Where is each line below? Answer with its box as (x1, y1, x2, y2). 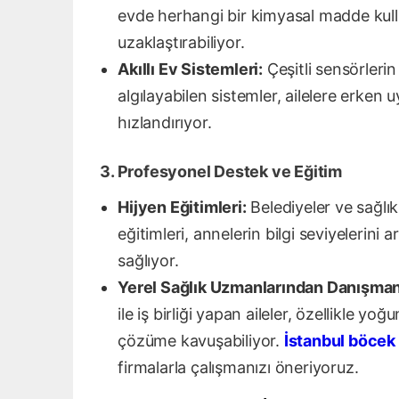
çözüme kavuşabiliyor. (118, 331, 284, 351)
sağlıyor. (118, 251, 179, 271)
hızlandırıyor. (118, 113, 212, 133)
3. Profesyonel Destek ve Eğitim (100, 162, 343, 182)
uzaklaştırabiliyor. (118, 33, 245, 53)
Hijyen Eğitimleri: (118, 198, 247, 217)
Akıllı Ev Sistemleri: (118, 60, 264, 79)
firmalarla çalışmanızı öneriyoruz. (118, 358, 359, 378)
